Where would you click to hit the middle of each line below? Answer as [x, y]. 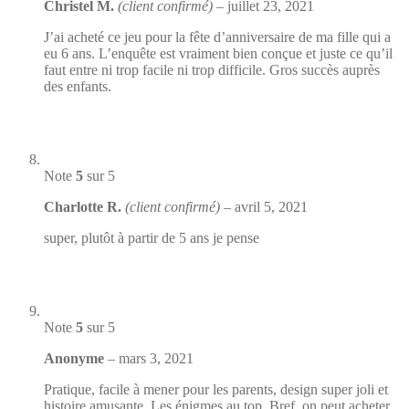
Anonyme [76, 359]
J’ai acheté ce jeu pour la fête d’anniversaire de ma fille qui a [217, 37]
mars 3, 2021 [156, 359]
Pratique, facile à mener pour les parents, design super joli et [216, 390]
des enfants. [78, 87]
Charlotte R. [84, 207]
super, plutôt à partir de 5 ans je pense [152, 238]
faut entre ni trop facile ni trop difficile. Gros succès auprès [212, 70]
